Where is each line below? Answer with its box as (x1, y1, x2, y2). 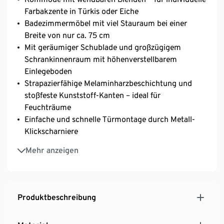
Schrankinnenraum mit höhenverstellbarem (24, 54, 177, 64)
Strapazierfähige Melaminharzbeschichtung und (24, 78, 192, 88)
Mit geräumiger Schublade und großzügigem (24, 42, 181, 52)
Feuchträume (24, 102, 71, 112)
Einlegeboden (24, 66, 72, 76)
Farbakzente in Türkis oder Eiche (24, 6, 138, 16)
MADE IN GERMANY (24, 140, 94, 150)
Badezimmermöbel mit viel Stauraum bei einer (24, 18, 187, 28)
